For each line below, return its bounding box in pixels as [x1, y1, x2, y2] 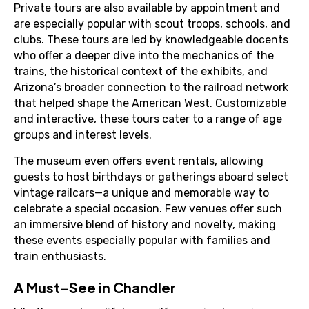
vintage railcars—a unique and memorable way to [14, 186, 269, 199]
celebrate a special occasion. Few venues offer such [14, 202, 282, 215]
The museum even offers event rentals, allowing [14, 154, 263, 168]
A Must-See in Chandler [14, 279, 176, 296]
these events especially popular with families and [14, 234, 270, 247]
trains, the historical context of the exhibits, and [14, 65, 268, 78]
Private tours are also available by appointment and [14, 1, 280, 14]
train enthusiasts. [14, 250, 106, 263]
